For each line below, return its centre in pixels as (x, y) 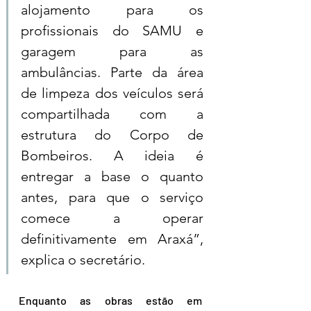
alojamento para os (112, 10)
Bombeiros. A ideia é (112, 156)
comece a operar (112, 218)
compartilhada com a (112, 114)
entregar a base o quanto (112, 177)
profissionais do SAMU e (112, 31)
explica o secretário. (83, 260)
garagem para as (112, 52)
